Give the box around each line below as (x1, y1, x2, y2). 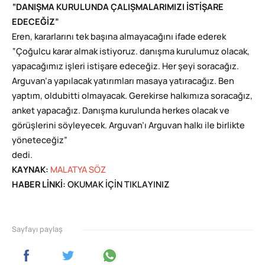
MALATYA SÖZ (49, 166, 108, 174)
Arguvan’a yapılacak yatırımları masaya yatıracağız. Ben (12, 77, 234, 86)
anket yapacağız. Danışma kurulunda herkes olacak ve (12, 107, 230, 115)
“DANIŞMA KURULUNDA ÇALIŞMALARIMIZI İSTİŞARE (12, 4, 224, 12)
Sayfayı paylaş (12, 226, 63, 233)
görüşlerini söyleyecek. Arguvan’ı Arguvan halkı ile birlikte (12, 122, 245, 130)
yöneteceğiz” (12, 137, 68, 145)
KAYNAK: (12, 166, 49, 174)
